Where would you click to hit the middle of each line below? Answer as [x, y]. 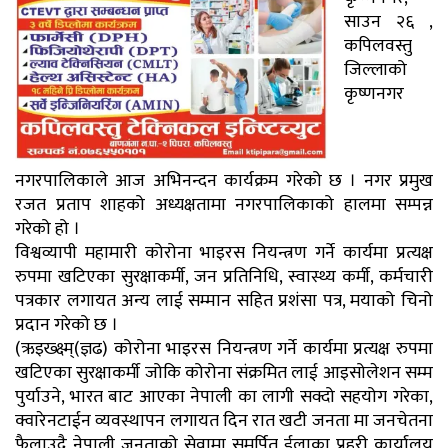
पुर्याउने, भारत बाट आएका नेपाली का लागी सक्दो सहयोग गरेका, [224, 396]
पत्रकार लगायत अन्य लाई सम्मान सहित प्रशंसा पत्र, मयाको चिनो [224, 300]
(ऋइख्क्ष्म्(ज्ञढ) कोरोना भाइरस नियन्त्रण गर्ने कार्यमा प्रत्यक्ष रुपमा [224, 348]
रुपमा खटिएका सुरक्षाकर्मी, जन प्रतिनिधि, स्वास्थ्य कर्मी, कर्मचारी [224, 276]
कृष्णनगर [374, 93]
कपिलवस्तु [378, 45]
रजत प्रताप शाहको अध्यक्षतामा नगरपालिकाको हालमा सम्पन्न [224, 204]
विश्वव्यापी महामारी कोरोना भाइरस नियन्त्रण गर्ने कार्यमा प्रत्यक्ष [224, 252]
